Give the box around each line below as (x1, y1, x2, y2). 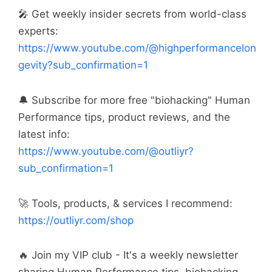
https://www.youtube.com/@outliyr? (18, 144, 194, 157)
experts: (18, 25, 58, 38)
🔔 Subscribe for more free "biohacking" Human (18, 93, 250, 106)
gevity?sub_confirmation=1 (18, 59, 148, 72)
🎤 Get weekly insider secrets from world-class (18, 8, 246, 21)
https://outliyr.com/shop (18, 214, 134, 226)
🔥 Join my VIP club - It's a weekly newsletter (18, 249, 238, 262)
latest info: (18, 127, 70, 140)
